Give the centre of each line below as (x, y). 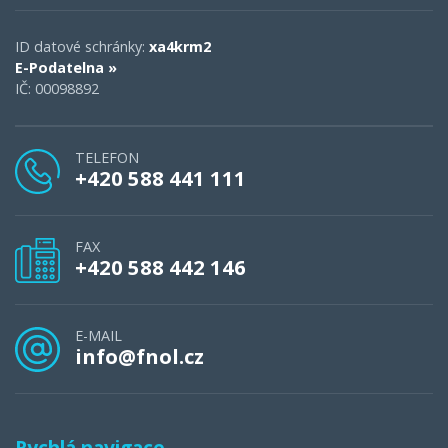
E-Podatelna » (66, 68)
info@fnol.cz (139, 356)
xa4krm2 (180, 47)
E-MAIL (98, 336)
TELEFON (107, 158)
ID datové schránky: (82, 47)
